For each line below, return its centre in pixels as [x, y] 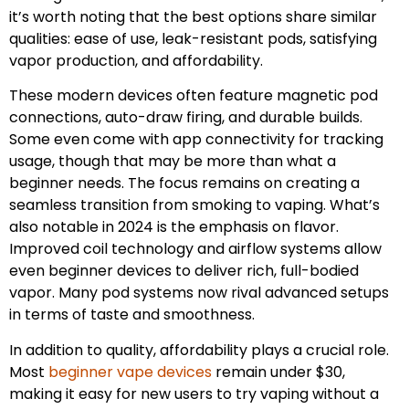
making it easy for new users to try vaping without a [194, 393]
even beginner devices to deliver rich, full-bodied [184, 271]
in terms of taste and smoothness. [132, 315]
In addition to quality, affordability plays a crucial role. [199, 350]
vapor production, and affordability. [136, 60]
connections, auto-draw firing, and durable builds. [186, 118]
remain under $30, [278, 372]
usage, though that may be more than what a [173, 162]
